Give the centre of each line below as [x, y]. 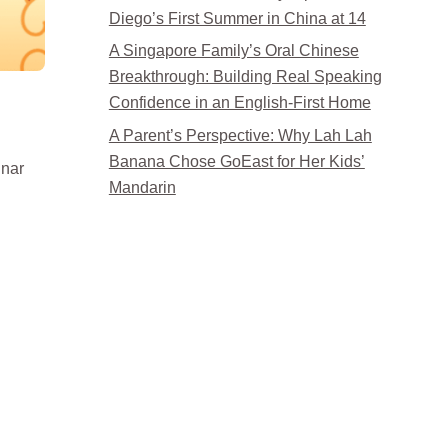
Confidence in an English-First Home [239, 103]
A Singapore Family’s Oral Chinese [233, 51]
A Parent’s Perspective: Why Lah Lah [240, 135]
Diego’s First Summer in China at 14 [237, 18]
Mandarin [142, 187]
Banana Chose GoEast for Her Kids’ [236, 161]
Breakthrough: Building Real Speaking [245, 77]
